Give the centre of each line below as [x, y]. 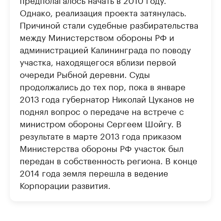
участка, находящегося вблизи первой [98, 61]
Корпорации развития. [65, 184]
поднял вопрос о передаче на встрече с [102, 110]
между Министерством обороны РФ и [97, 37]
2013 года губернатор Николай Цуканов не [107, 98]
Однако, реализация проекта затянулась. [103, 12]
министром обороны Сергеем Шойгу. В [101, 123]
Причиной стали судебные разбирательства [109, 24]
